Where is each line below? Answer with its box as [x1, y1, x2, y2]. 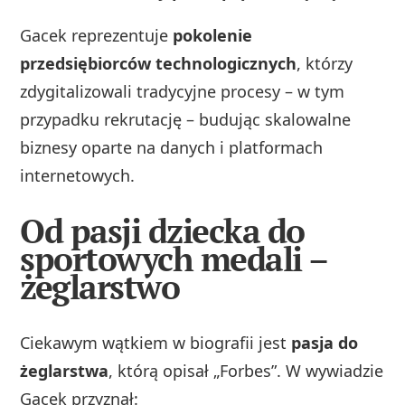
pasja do [291, 332, 359, 354]
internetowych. [20, 164, 136, 186]
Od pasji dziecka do [20, 209, 305, 254]
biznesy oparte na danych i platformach [20, 136, 324, 158]
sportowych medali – [20, 237, 327, 282]
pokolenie [173, 24, 253, 46]
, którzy [297, 52, 353, 74]
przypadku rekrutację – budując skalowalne [20, 108, 352, 130]
